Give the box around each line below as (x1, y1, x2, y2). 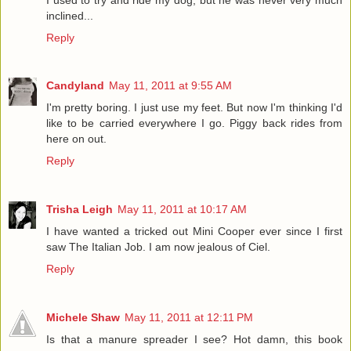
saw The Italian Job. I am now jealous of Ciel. (46, 241, 270, 254)
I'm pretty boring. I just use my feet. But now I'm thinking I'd (46, 101, 342, 114)
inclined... (46, 9, 93, 22)
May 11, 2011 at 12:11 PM (125, 311, 253, 324)
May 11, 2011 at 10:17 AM (118, 203, 247, 216)
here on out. (46, 132, 107, 146)
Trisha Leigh (46, 203, 113, 216)
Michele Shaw (46, 311, 120, 324)
